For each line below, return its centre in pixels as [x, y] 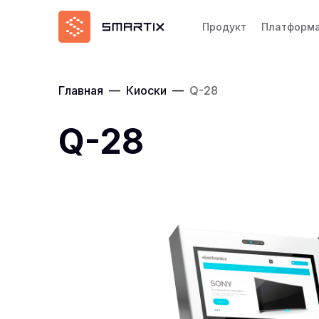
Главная [81, 90]
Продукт [225, 26]
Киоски [146, 90]
